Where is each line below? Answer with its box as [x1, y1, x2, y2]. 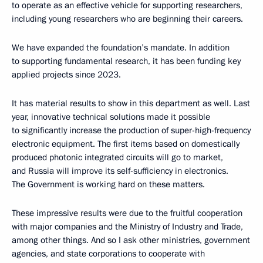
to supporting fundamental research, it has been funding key [12, 55, 241, 67]
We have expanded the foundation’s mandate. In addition [12, 41, 230, 53]
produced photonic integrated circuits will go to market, [12, 151, 223, 163]
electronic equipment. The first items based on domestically [12, 137, 240, 150]
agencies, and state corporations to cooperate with [12, 247, 205, 259]
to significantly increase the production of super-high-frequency [12, 124, 251, 136]
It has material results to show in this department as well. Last [12, 97, 250, 109]
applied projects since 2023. [12, 68, 121, 80]
